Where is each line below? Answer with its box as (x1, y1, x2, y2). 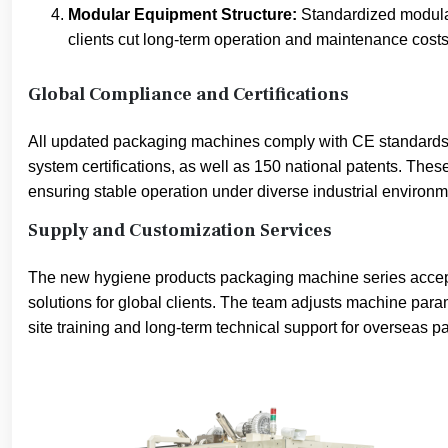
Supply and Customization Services (28, 219, 332, 242)
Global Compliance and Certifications (28, 83, 349, 106)
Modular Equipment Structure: (68, 6, 297, 23)
